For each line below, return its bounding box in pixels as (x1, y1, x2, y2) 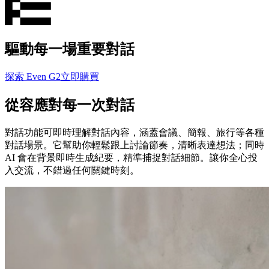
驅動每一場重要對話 (5, 41, 134, 57)
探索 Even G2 (5, 71, 61, 82)
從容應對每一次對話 (5, 97, 134, 113)
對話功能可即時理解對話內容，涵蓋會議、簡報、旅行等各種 (5, 127, 264, 138)
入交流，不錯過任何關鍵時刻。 (5, 165, 139, 175)
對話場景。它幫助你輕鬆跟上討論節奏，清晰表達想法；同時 (5, 139, 264, 150)
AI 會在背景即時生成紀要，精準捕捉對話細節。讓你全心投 (5, 152, 258, 163)
